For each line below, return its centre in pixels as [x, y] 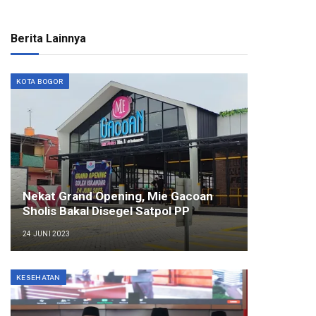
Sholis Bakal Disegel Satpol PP [106, 211]
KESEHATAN [38, 278]
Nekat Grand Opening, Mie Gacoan [117, 196]
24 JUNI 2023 [46, 233]
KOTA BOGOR [40, 81]
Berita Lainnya [48, 39]
